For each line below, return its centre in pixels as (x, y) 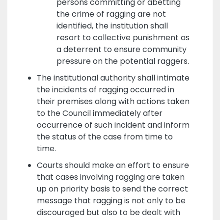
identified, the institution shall (112, 26)
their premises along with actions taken (113, 101)
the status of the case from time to (105, 137)
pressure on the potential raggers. (123, 61)
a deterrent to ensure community (121, 49)
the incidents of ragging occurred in (105, 89)
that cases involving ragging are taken (110, 177)
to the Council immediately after (99, 113)
